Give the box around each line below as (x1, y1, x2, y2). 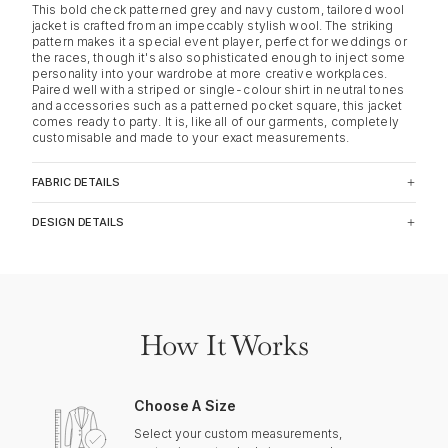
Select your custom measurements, (134, 425, 342, 441)
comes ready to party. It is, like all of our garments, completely (32, 114, 399, 129)
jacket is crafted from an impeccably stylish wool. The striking (32, 18, 394, 33)
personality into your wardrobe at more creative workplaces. (32, 66, 388, 81)
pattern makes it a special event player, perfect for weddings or (32, 34, 407, 49)
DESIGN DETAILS (32, 215, 125, 229)
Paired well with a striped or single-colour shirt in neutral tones (32, 82, 404, 97)
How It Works (139, 326, 309, 363)
